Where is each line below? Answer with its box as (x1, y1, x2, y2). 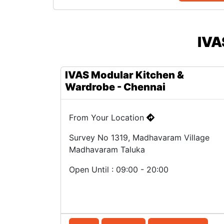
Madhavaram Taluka (69, 144, 145, 154)
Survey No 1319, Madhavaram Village (69, 132, 209, 142)
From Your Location (69, 112, 146, 122)
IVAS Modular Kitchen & (65, 69, 184, 81)
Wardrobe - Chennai (65, 81, 165, 93)
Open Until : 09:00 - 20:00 (69, 164, 168, 174)
